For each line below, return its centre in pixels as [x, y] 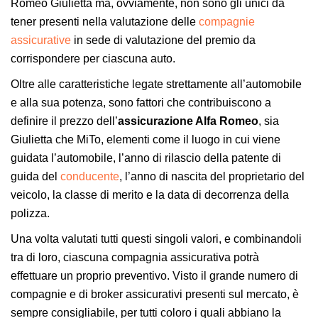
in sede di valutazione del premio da [163, 40]
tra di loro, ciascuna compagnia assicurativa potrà [135, 257]
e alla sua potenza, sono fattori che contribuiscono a [141, 102]
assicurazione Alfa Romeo [188, 121]
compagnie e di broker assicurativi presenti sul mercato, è [155, 294]
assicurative [41, 40]
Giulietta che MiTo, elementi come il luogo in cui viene [146, 139]
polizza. [30, 213]
